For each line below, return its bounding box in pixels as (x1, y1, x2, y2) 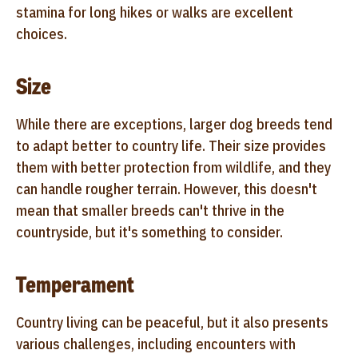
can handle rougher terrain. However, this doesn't (16, 179, 317, 198)
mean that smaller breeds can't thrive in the (16, 201, 284, 220)
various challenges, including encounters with (16, 334, 296, 353)
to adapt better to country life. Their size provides (16, 136, 326, 155)
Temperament (16, 269, 134, 300)
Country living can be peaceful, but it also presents (16, 312, 328, 332)
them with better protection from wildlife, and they (16, 157, 331, 177)
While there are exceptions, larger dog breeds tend (16, 114, 332, 133)
